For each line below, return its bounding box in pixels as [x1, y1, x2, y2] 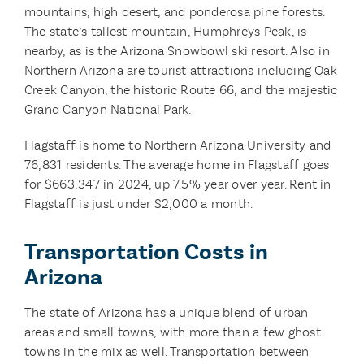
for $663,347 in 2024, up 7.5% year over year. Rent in [24, 176, 331, 192]
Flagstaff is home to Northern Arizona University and [24, 137, 331, 153]
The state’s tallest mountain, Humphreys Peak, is [24, 24, 307, 39]
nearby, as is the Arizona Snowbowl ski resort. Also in [24, 43, 330, 58]
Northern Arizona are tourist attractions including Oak [24, 63, 337, 78]
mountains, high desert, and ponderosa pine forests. [24, 4, 325, 19]
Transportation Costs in [24, 237, 268, 266]
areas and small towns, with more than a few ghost [24, 324, 321, 340]
